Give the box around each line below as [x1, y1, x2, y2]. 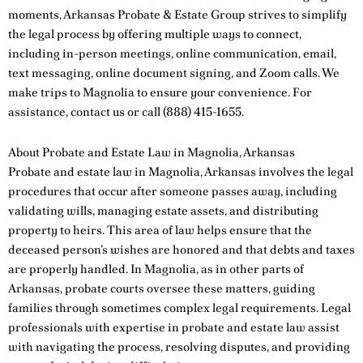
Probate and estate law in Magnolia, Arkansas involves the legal [8, 163, 353, 180]
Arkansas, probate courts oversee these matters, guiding [8, 280, 315, 297]
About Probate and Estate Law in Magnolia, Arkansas [8, 143, 295, 160]
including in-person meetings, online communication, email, [8, 45, 336, 62]
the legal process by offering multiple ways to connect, [8, 25, 301, 42]
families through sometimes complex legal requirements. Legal [8, 299, 351, 316]
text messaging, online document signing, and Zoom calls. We [8, 64, 340, 81]
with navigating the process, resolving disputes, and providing [8, 338, 350, 355]
